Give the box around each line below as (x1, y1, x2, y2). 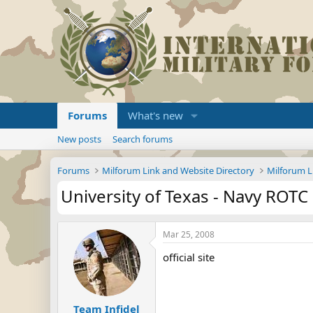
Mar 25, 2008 (163, 228, 214, 240)
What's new (128, 108, 183, 122)
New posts (57, 133, 101, 145)
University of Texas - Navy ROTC (61, 184, 308, 208)
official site (163, 250, 214, 264)
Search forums (112, 133, 173, 145)
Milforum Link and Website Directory (102, 164, 255, 177)
